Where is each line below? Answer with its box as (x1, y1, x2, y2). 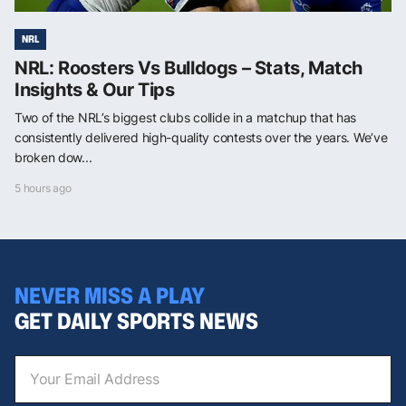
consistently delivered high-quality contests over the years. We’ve (14, 130, 388, 146)
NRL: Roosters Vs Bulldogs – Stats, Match (14, 57, 363, 80)
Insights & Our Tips (14, 79, 175, 101)
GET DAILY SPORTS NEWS (14, 304, 258, 336)
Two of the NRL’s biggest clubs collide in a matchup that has (14, 110, 357, 126)
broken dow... (14, 150, 92, 166)
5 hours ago (14, 181, 72, 196)
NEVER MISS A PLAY (14, 279, 205, 311)
